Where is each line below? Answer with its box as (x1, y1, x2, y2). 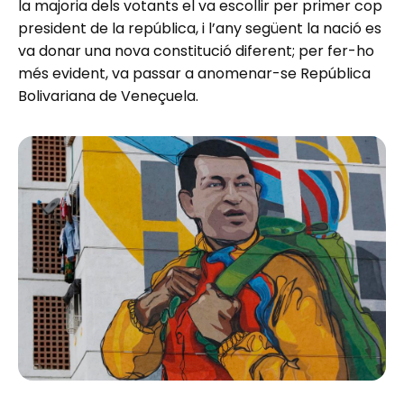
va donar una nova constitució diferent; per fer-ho (18, 40, 374, 61)
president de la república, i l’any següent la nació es (18, 17, 381, 39)
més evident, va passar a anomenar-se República (18, 62, 371, 84)
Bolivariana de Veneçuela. (18, 85, 198, 106)
